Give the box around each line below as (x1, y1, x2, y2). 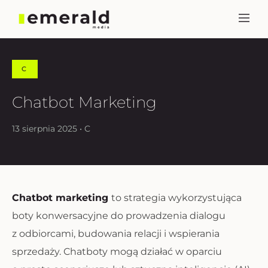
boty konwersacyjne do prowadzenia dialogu (12, 210, 226, 221)
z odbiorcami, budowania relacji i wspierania (12, 228, 220, 239)
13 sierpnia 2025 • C (12, 123, 90, 134)
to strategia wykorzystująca (111, 192, 242, 203)
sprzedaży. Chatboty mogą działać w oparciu (12, 246, 222, 257)
